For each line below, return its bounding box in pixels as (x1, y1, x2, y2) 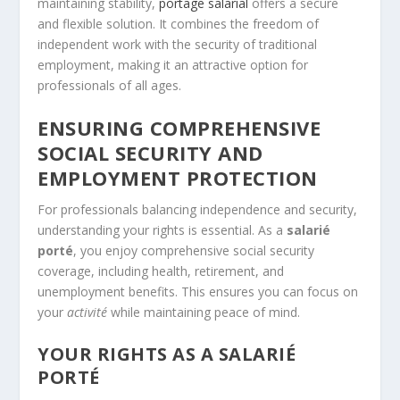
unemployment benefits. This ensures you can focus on (37, 283, 359, 301)
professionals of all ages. (37, 77, 182, 95)
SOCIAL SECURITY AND (37, 139, 263, 167)
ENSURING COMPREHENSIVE (37, 114, 321, 142)
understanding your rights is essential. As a (37, 221, 287, 239)
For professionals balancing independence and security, (37, 201, 358, 219)
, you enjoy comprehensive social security (73, 242, 315, 260)
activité (67, 304, 108, 321)
